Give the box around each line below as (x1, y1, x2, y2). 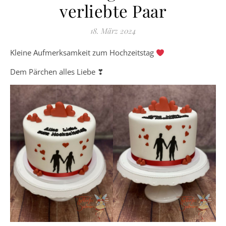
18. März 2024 (90, 26, 136, 36)
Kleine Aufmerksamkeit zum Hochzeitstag (15, 47, 156, 58)
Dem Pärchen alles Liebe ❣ (10, 67, 104, 77)
